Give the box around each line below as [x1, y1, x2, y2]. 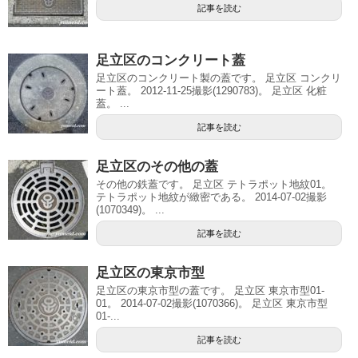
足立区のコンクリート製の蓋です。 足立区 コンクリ [96, 71, 341, 84]
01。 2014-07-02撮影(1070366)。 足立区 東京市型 [96, 296, 328, 309]
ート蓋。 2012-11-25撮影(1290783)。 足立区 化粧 [96, 84, 327, 97]
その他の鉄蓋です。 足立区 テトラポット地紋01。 [96, 177, 332, 190]
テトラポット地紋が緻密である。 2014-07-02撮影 [96, 190, 327, 203]
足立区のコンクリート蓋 [96, 52, 245, 68]
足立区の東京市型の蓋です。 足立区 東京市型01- [96, 284, 324, 296]
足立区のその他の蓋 [96, 158, 218, 174]
